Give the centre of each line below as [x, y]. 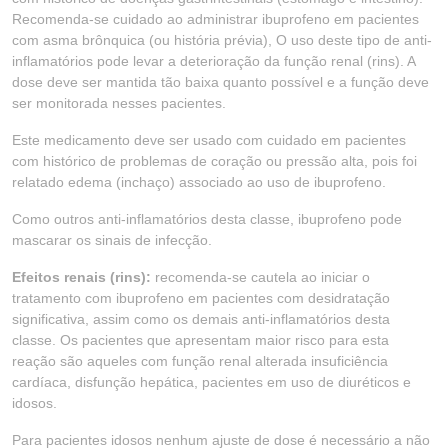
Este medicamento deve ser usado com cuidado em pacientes [209, 140]
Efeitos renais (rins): [81, 277]
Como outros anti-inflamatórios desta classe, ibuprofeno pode [207, 219]
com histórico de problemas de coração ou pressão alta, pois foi [214, 161]
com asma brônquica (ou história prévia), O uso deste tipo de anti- [222, 40]
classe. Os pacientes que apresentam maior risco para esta [200, 340]
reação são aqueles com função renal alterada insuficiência [200, 361]
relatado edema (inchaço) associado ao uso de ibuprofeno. [199, 182]
